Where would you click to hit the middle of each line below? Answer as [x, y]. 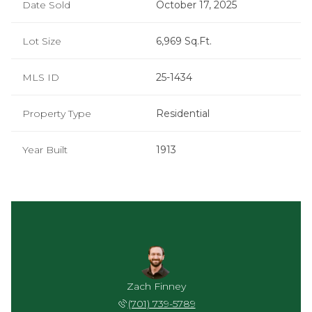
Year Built [45, 150]
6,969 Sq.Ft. [184, 41]
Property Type [57, 114]
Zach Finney [156, 286]
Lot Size [42, 41]
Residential [183, 114]
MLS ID [41, 77]
